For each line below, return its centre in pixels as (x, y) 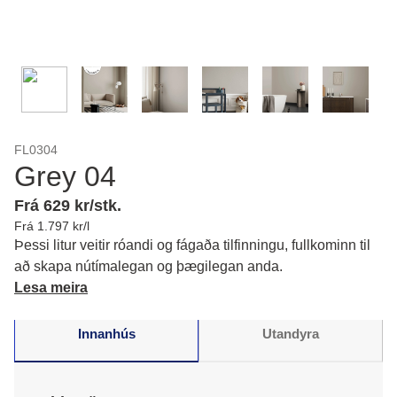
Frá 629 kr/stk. (68, 206)
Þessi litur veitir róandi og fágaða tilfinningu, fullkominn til (192, 245)
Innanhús (106, 333)
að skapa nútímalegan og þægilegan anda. (148, 266)
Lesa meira (51, 288)
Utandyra (291, 333)
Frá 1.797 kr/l (52, 226)
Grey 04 (65, 176)
